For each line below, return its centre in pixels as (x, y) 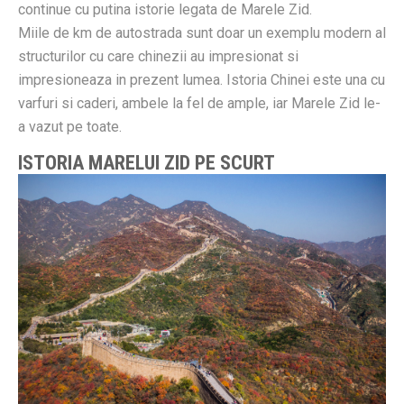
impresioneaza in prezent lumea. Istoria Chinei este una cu (202, 80)
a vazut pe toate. (70, 127)
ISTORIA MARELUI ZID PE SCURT (147, 163)
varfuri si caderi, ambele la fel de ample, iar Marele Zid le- (199, 104)
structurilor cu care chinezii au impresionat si (158, 57)
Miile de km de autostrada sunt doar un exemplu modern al (202, 33)
